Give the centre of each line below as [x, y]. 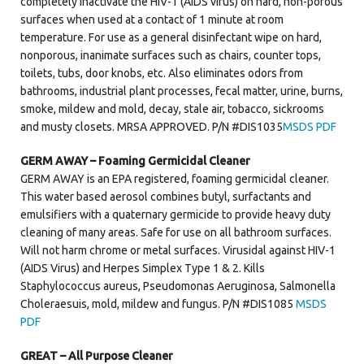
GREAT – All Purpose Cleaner [97, 355]
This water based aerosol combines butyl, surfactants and [166, 196]
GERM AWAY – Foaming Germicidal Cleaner [135, 160]
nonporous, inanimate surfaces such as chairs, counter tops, [171, 55]
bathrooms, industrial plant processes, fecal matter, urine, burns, [182, 91]
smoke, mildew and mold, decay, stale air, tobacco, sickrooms [172, 108]
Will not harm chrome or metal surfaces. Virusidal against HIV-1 [178, 250]
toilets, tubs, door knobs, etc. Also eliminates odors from [162, 73]
